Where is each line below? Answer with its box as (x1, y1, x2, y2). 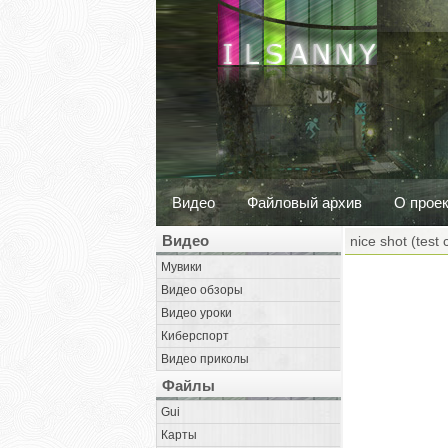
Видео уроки (161, 306, 232, 320)
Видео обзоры (161, 283, 243, 297)
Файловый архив (247, 194, 362, 211)
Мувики (161, 260, 202, 274)
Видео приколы (161, 352, 249, 366)
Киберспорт (161, 329, 229, 343)
